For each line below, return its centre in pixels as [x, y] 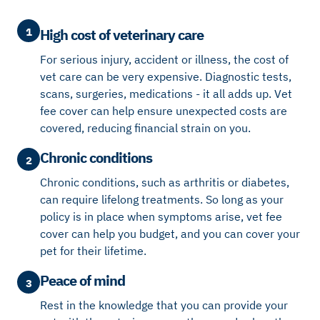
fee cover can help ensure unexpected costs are [164, 110]
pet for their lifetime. [93, 250]
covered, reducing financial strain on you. [145, 127]
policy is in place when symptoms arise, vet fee [161, 216]
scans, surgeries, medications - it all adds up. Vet [166, 93]
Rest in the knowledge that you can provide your [164, 305]
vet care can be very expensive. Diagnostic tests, [166, 76]
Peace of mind [82, 280]
